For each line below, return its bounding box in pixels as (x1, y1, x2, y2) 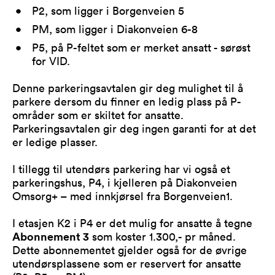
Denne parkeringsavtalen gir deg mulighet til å (12, 80, 243, 95)
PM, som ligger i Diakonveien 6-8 (32, 21, 198, 36)
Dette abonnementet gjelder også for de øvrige (12, 242, 247, 257)
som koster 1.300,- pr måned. (89, 228, 236, 244)
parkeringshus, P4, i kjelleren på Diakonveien (12, 174, 237, 190)
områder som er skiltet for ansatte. (12, 107, 184, 122)
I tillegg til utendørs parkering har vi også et (12, 161, 230, 176)
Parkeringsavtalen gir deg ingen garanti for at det (12, 120, 256, 136)
